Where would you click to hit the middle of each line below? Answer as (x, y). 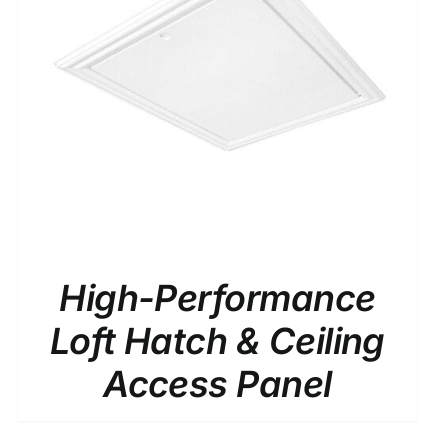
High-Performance (217, 297)
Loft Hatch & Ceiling (217, 340)
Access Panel (217, 383)
